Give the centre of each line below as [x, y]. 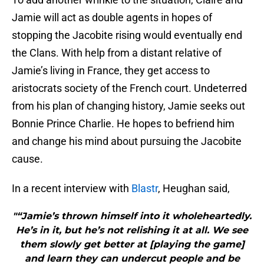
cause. [27, 159]
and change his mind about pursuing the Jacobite [127, 141]
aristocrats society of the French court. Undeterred [129, 88]
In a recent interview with [72, 189]
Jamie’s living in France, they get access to [111, 71]
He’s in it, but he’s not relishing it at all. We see [132, 230]
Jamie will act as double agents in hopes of [112, 18]
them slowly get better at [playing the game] [132, 245]
